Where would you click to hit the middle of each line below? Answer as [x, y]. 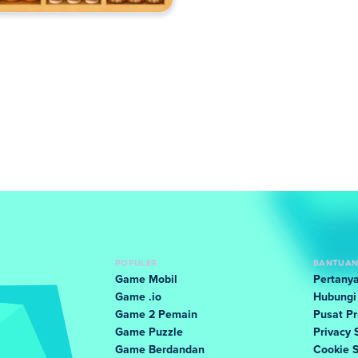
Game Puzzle [149, 332]
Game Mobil [146, 280]
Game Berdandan [160, 350]
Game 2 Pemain [156, 315]
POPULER [136, 262]
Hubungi [335, 297]
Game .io [138, 297]
